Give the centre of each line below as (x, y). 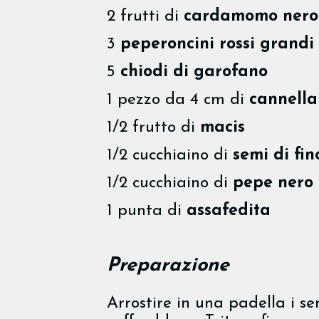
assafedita (229, 211)
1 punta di (147, 211)
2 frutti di (145, 16)
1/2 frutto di (153, 127)
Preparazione (168, 266)
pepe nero (273, 184)
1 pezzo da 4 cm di (178, 100)
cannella (283, 100)
